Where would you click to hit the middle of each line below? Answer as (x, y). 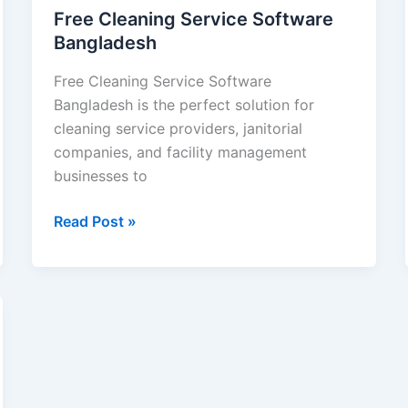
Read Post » (95, 221)
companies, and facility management (180, 152)
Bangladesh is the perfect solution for (184, 104)
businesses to (100, 175)
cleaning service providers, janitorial (178, 128)
